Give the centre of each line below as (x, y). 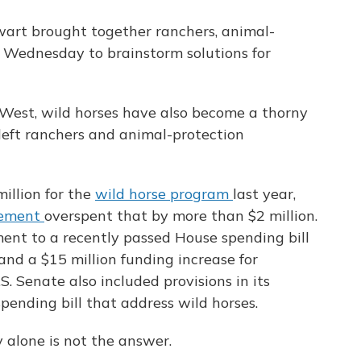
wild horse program (164, 194)
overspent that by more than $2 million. (181, 216)
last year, (264, 194)
